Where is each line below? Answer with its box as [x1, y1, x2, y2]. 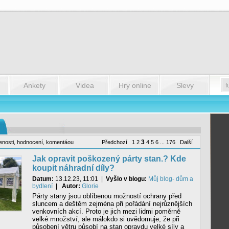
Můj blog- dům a [148, 175, 193, 182]
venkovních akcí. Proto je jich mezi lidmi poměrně [32, 208, 180, 215]
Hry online [118, 81, 151, 89]
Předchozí [101, 139, 127, 145]
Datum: [32, 175, 54, 182]
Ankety [24, 81, 45, 89]
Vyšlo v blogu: [105, 175, 147, 182]
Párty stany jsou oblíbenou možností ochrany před [32, 192, 181, 200]
